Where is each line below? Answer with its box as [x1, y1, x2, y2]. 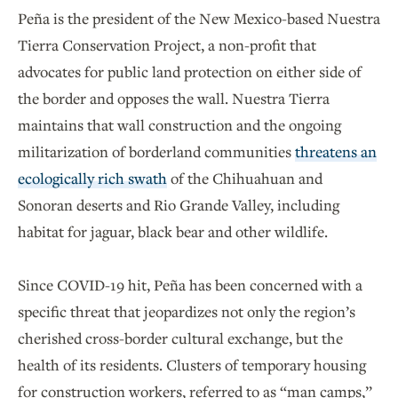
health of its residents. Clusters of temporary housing [18, 354, 366, 376]
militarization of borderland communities [18, 141, 295, 163]
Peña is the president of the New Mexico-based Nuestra [18, 8, 380, 29]
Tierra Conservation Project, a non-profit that [18, 35, 316, 56]
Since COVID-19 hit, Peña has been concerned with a [18, 275, 362, 296]
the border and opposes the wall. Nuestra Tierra [18, 88, 330, 109]
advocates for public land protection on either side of [18, 61, 362, 83]
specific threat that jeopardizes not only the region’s [18, 301, 355, 322]
